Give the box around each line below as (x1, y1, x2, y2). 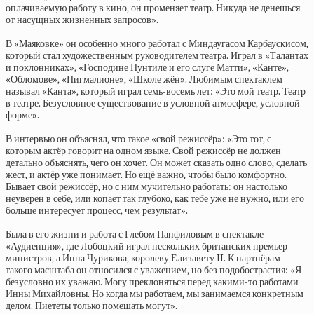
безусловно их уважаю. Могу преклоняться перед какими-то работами (6, 276, 299, 288)
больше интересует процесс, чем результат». (6, 205, 188, 217)
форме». (6, 109, 39, 121)
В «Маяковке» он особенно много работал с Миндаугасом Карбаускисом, (6, 38, 308, 50)
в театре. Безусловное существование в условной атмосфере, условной (6, 97, 300, 109)
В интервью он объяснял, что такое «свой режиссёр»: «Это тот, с (6, 133, 271, 145)
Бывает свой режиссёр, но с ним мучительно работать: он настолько (6, 181, 287, 193)
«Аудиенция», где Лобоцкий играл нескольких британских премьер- (6, 240, 291, 252)
